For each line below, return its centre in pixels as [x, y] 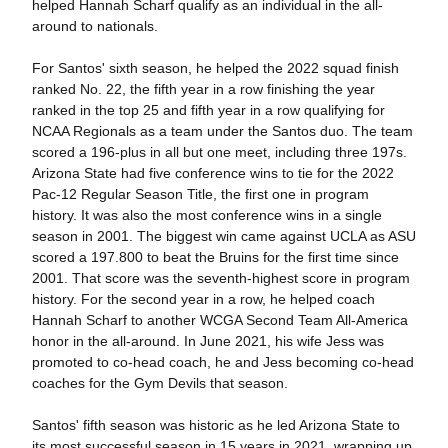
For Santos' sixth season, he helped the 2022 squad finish [215, 68]
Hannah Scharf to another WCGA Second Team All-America [219, 320]
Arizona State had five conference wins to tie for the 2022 [212, 173]
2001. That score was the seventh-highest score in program [220, 278]
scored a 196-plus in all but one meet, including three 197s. [219, 152]
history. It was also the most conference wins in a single [206, 215]
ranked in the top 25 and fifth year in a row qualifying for [208, 110]
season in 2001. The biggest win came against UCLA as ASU [223, 236]
